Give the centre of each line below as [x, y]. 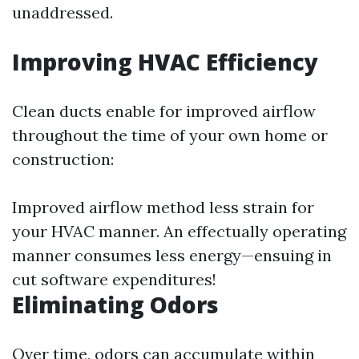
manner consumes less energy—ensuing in [172, 255]
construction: [63, 159]
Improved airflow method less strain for [163, 207]
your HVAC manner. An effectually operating [179, 231]
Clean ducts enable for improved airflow [164, 111]
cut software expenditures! [114, 279]
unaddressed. [63, 12]
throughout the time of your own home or [170, 135]
